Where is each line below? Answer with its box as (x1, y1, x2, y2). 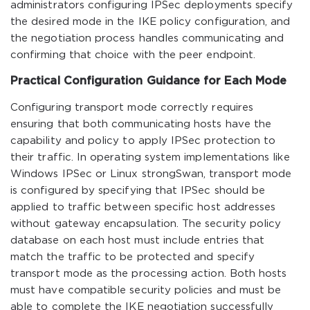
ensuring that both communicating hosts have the (10, 120, 272, 129)
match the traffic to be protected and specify (10, 253, 255, 262)
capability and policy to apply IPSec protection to (10, 136, 276, 145)
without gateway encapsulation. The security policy (10, 219, 282, 228)
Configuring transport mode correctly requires (10, 103, 253, 112)
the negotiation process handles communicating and (10, 34, 284, 43)
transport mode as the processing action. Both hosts (10, 269, 287, 278)
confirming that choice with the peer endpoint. (10, 51, 256, 60)
